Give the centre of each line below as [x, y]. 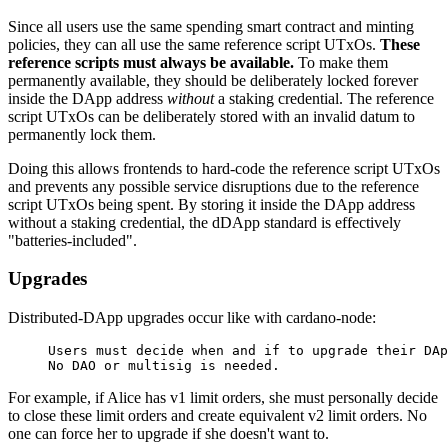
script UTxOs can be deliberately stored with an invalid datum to [211, 116]
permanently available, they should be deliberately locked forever [213, 80]
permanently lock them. [82, 134]
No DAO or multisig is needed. [164, 366]
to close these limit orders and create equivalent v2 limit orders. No [217, 416]
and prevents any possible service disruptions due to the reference [213, 186]
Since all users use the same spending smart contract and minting [211, 26]
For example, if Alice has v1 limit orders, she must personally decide [223, 398]
